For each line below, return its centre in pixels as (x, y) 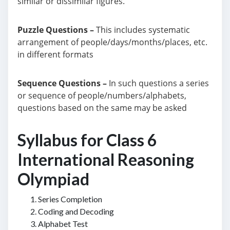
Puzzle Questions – (56, 30)
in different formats (55, 54)
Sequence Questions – (62, 83)
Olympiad (53, 179)
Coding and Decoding (76, 211)
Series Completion (70, 199)
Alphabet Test (63, 224)
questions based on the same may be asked (102, 108)
